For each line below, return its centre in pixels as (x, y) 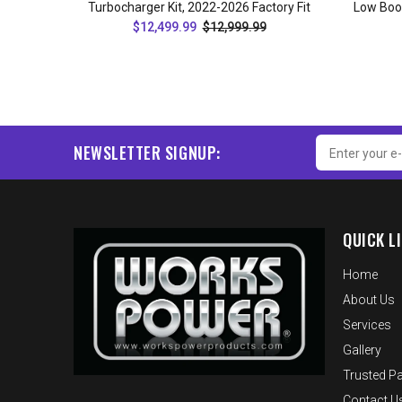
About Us (369, 300)
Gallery (362, 350)
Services (367, 325)
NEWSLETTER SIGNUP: (147, 153)
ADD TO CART (213, 66)
